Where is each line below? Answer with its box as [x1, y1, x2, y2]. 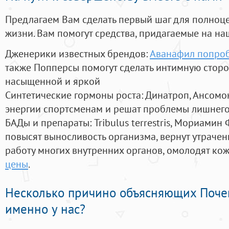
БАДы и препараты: [5, 116, 94, 130]
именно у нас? [5, 201, 85, 218]
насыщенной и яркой [5, 74, 100, 88]
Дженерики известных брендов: [5, 47, 150, 61]
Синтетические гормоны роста [5, 88, 141, 102]
